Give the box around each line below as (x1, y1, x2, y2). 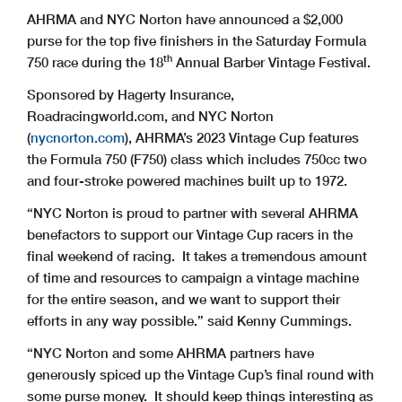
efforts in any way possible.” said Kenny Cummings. (27, 311, 352, 328)
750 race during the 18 (27, 53, 163, 70)
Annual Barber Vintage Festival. (172, 53, 371, 70)
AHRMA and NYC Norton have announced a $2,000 (27, 10, 343, 27)
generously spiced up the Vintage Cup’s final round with (27, 365, 374, 382)
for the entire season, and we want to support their (27, 290, 340, 307)
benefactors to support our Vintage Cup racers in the (27, 225, 353, 242)
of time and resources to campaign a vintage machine (27, 268, 359, 285)
